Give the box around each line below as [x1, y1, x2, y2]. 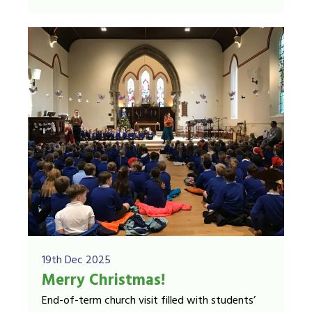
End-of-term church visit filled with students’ [42, 292, 256, 310]
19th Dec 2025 [42, 251, 111, 270]
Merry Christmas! [42, 268, 165, 293]
